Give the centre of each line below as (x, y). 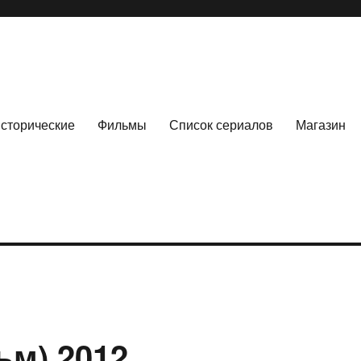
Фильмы (122, 124)
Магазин (320, 124)
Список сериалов (221, 124)
